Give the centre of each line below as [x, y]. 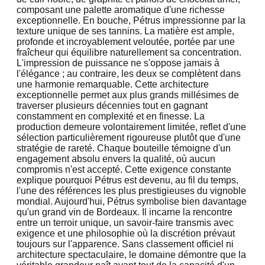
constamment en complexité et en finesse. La [111, 116]
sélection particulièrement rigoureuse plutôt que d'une [129, 137]
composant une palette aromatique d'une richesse [121, 9]
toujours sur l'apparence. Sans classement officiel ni [125, 244]
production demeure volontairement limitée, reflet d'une [131, 127]
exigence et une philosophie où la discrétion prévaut [126, 233]
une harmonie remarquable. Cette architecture [113, 84]
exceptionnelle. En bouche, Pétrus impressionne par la [131, 20]
